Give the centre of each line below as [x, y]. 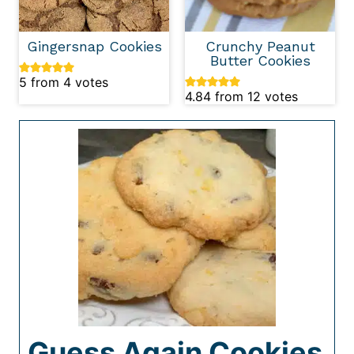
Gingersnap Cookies [94, 47]
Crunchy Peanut [260, 47]
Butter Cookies [260, 61]
